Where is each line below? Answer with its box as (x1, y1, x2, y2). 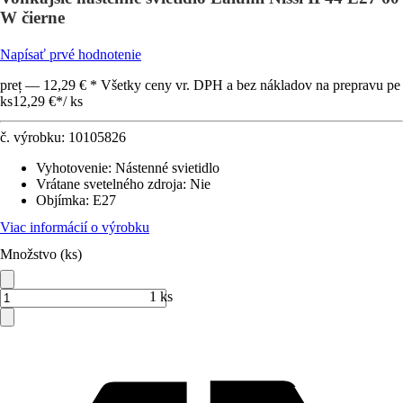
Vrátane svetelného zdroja (36, 176, 183, 192)
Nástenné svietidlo (115, 160, 219, 175)
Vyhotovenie (36, 160, 108, 175)
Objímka (36, 193, 85, 208)
